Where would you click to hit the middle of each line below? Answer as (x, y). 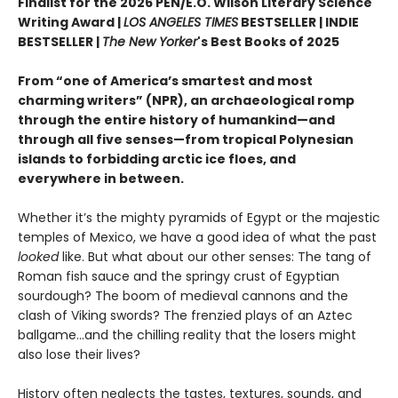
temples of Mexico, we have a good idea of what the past (197, 237)
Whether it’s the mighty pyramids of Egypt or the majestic (199, 217)
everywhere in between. (101, 178)
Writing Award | (71, 22)
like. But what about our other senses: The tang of (217, 256)
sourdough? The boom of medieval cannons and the (183, 295)
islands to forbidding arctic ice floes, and (157, 159)
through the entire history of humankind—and (176, 119)
